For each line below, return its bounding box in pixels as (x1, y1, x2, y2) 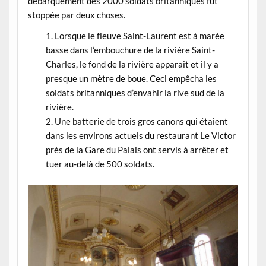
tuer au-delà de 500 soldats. (45, 159, 154, 170)
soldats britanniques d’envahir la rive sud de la (45, 87, 224, 99)
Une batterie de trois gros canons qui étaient (54, 116, 228, 127)
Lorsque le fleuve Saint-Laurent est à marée (54, 30, 224, 42)
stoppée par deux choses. (27, 9, 125, 20)
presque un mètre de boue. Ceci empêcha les (45, 73, 217, 84)
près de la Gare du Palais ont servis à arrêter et (45, 144, 229, 156)
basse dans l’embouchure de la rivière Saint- (45, 45, 215, 56)
